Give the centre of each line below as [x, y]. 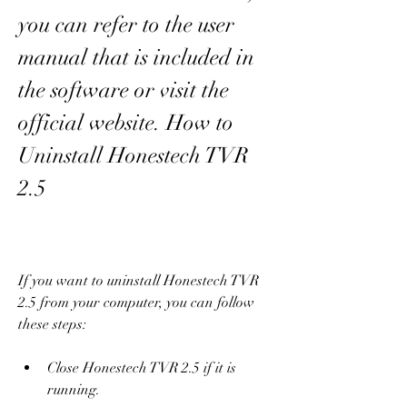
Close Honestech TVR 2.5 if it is [142, 367]
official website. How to [126, 122]
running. [74, 389]
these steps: [52, 324]
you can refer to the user [126, 24]
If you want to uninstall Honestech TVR [139, 280]
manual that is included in [136, 57]
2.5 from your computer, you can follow [136, 302]
